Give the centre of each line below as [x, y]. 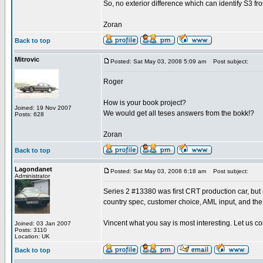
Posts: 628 [29, 114]
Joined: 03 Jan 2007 [43, 223]
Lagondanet [33, 169]
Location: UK [32, 236]
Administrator [32, 176]
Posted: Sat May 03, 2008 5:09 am [158, 61]
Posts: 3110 [31, 230]
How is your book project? [145, 103]
